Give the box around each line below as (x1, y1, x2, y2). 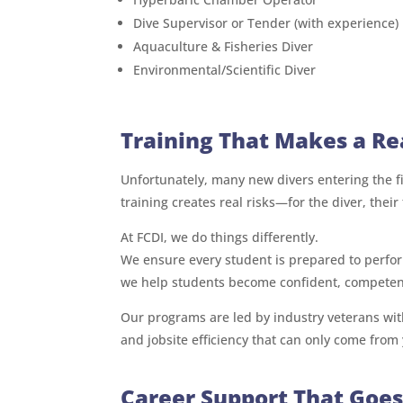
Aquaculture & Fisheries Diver (133, 37, 314, 55)
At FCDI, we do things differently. (121, 228, 319, 246)
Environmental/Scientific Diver (133, 60, 317, 78)
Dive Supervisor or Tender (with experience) (133, 13, 399, 31)
